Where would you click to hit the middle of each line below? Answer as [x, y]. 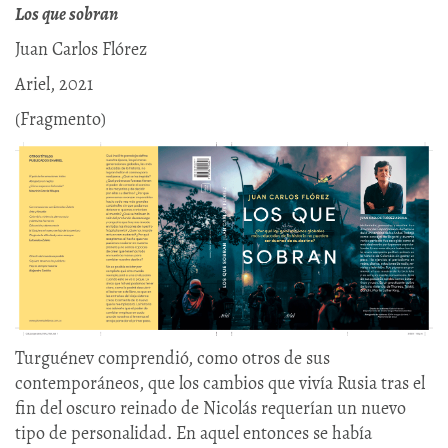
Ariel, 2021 [54, 84]
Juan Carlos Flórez [81, 49]
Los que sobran [66, 14]
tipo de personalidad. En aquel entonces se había [193, 432]
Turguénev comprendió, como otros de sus [172, 357]
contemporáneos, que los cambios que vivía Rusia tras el [220, 382]
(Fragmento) [60, 119]
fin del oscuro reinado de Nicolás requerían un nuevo [210, 407]
